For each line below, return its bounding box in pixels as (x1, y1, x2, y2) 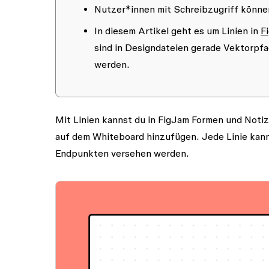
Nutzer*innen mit (94, 4, 174, 14)
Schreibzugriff (174, 4, 238, 14)
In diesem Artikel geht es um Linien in (94, 25, 261, 36)
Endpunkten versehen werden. (55, 148, 189, 159)
